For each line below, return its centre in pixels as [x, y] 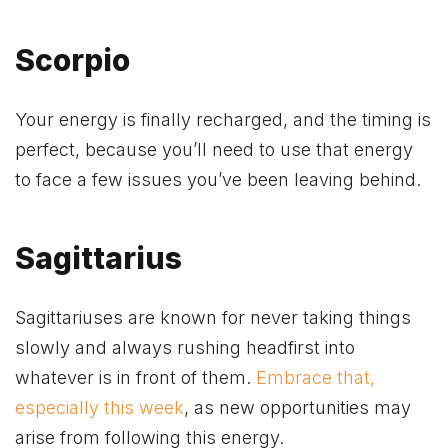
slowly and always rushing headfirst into [185, 348]
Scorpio [72, 59]
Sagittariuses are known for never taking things [213, 318]
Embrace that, [315, 378]
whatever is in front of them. [135, 378]
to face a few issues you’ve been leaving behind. [218, 180]
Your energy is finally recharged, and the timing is [223, 120]
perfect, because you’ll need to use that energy [214, 150]
